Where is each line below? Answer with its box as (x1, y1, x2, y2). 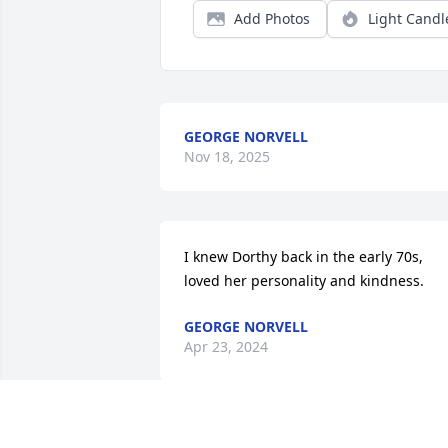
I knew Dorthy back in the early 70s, (184, 247, 423, 267)
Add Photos (234, 9, 310, 29)
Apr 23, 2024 (184, 337, 268, 357)
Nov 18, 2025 (184, 147, 270, 167)
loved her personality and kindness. (184, 271, 424, 291)
